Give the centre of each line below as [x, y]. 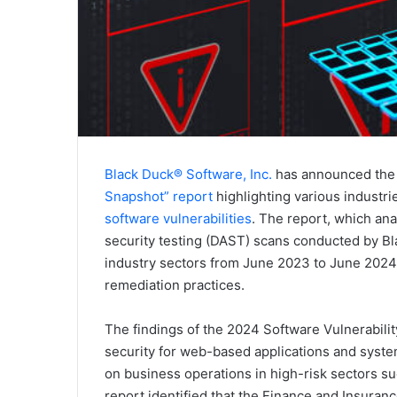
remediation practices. [175, 284]
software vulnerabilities [178, 218]
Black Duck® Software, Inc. [188, 174]
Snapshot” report [159, 196]
